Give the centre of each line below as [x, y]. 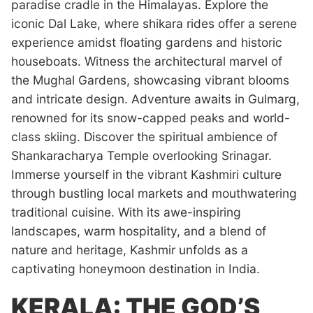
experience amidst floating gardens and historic [147, 43]
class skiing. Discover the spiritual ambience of [144, 137]
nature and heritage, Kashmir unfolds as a [130, 250]
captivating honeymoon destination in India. [136, 269]
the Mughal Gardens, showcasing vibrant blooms [150, 80]
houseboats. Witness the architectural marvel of [147, 61]
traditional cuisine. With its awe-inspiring [126, 212]
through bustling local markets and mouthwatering [154, 194]
